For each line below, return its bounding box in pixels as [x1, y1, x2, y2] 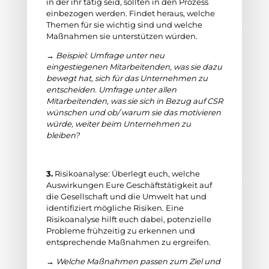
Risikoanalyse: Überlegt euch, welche [52, 169, 200, 178]
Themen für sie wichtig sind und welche [46, 20, 202, 29]
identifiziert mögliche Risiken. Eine [46, 203, 184, 213]
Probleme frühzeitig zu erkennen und [46, 226, 195, 235]
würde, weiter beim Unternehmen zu [46, 119, 191, 128]
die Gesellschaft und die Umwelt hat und [46, 192, 207, 201]
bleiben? [46, 130, 79, 140]
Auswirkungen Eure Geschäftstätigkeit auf [46, 180, 212, 190]
